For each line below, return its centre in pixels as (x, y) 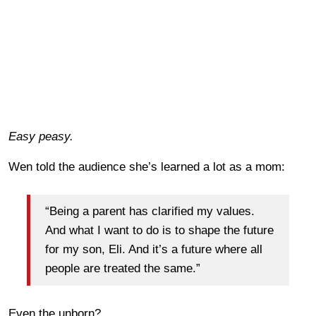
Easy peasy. (41, 136)
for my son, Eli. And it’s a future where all (154, 250)
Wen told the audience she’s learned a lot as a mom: (147, 166)
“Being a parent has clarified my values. (150, 212)
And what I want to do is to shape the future (159, 231)
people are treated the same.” (123, 269)
